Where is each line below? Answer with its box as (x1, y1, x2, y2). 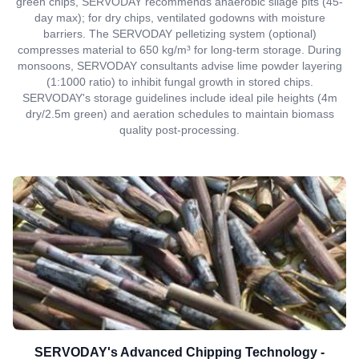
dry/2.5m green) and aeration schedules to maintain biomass (25, 107, 334, 120)
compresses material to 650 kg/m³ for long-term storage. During (18, 43, 341, 56)
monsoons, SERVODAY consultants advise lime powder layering (17, 59, 342, 72)
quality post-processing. (119, 123, 240, 136)
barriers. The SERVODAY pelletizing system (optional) (42, 27, 317, 40)
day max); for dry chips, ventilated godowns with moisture (34, 11, 325, 24)
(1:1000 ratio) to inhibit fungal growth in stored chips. (46, 75, 313, 88)
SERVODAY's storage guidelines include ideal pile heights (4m (22, 91, 337, 104)
